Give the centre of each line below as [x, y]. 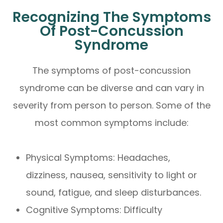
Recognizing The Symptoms [111, 17]
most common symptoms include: [111, 122]
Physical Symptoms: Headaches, [98, 157]
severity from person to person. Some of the [111, 105]
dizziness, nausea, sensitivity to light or [112, 175]
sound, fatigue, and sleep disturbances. [114, 192]
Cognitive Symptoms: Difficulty [94, 210]
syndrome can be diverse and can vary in [111, 88]
